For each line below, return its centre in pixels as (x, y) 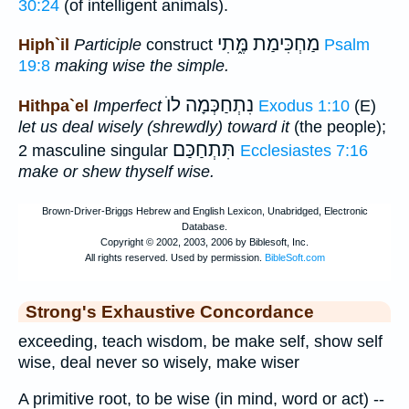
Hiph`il (44, 45)
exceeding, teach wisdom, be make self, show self (200, 341)
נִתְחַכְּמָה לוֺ (210, 105)
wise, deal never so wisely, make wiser (159, 362)
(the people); (338, 126)
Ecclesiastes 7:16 (304, 150)
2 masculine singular (95, 150)
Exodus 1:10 (304, 105)
